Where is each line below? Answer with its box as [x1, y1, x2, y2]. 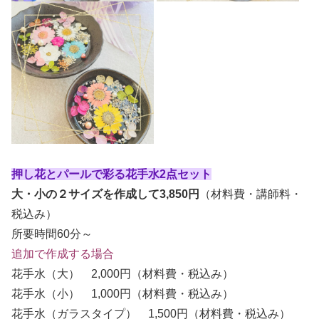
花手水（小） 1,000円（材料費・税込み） [11, 288, 234, 300]
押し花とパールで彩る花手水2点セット [11, 168, 211, 181]
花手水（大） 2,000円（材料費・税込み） [11, 268, 234, 281]
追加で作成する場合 [11, 248, 114, 261]
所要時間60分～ [11, 228, 93, 241]
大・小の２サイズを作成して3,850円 [11, 188, 199, 201]
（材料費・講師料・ [199, 188, 302, 201]
